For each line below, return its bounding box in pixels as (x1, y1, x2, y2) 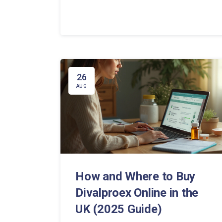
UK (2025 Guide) (75, 202, 162, 217)
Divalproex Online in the (75, 186, 199, 200)
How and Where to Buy (75, 169, 196, 184)
